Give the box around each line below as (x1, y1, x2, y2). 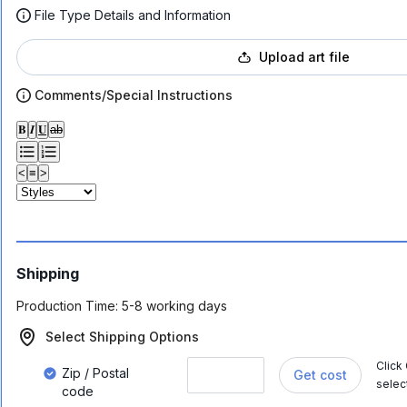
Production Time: (16, 298, 118, 313)
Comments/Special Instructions (35, 87, 233, 103)
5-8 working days (122, 298, 227, 313)
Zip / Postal (62, 365, 129, 381)
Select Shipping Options (45, 329, 199, 344)
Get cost (293, 367, 347, 382)
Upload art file (258, 49, 350, 65)
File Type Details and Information (35, 7, 231, 23)
